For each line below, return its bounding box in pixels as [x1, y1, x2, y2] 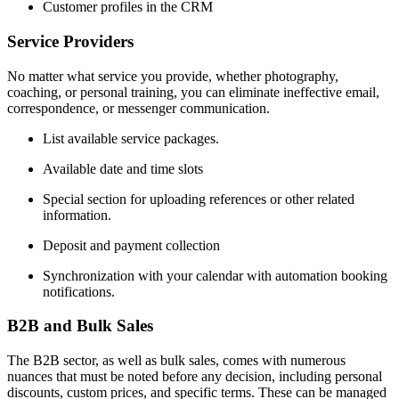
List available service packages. [43, 130, 219, 146]
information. [43, 207, 111, 223]
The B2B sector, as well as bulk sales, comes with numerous [7, 353, 346, 368]
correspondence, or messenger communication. [7, 100, 270, 116]
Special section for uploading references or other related [43, 191, 354, 207]
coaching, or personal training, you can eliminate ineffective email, [7, 84, 379, 100]
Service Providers [7, 31, 134, 51]
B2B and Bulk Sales [7, 316, 153, 336]
